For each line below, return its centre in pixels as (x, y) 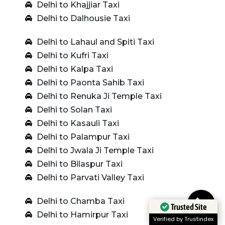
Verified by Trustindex (183, 219)
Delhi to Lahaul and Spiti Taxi (95, 42)
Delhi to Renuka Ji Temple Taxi (99, 96)
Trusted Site (189, 207)
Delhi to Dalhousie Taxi (83, 18)
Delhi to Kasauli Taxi (78, 123)
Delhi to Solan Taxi (74, 109)
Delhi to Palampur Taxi (83, 137)
